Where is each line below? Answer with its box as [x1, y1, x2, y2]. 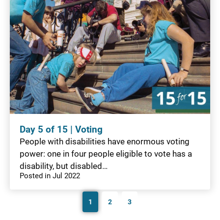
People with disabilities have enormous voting [20, 136, 190, 146]
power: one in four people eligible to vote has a [20, 148, 192, 159]
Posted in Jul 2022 [20, 171, 80, 180]
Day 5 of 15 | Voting [20, 124, 103, 135]
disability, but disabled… [20, 161, 108, 171]
